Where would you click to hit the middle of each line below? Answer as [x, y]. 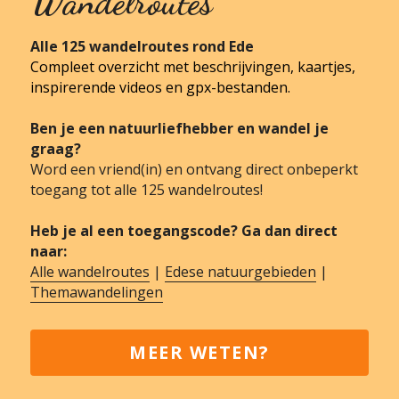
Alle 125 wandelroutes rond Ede [142, 46]
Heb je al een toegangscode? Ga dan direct [184, 230]
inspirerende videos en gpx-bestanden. [160, 87]
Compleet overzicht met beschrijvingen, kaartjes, [193, 66]
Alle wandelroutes [90, 271]
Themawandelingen [97, 292]
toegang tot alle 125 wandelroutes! [147, 189]
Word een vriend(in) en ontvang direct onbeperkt [194, 169]
